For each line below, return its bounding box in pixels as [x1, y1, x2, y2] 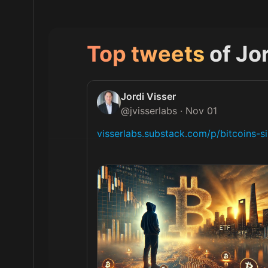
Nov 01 [185, 105, 217, 117]
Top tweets [87, 41, 205, 67]
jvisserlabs [130, 105, 177, 117]
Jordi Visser [121, 90, 176, 102]
